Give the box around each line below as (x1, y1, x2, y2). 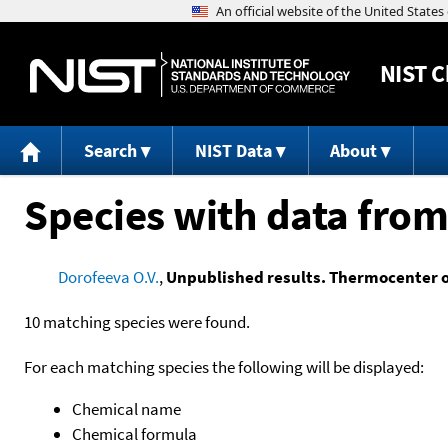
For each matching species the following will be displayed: (24, 355, 424, 378)
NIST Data (194, 139, 272, 163)
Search (83, 139, 137, 163)
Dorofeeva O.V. (57, 265, 159, 288)
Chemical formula (72, 422, 197, 445)
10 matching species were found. (24, 310, 250, 333)
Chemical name (72, 397, 181, 420)
